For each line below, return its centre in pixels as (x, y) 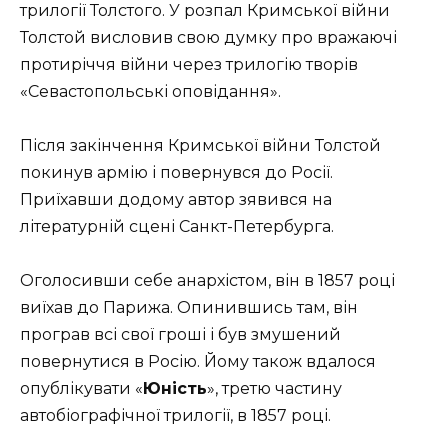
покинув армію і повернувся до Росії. (176, 173)
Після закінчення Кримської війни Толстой (200, 146)
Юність (175, 389)
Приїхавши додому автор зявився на (176, 200)
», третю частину (274, 389)
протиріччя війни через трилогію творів (189, 64)
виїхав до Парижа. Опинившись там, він (189, 308)
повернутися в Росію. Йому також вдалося (198, 362)
